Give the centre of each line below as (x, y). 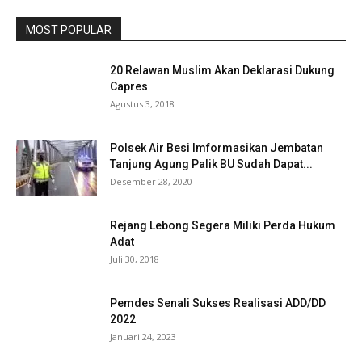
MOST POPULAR (69, 30)
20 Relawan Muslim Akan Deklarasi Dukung (222, 70)
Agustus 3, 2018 (142, 104)
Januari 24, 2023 (143, 337)
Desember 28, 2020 (151, 181)
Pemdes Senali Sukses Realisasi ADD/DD (218, 303)
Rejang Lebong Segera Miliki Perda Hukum (223, 225)
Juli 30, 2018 (135, 259)
